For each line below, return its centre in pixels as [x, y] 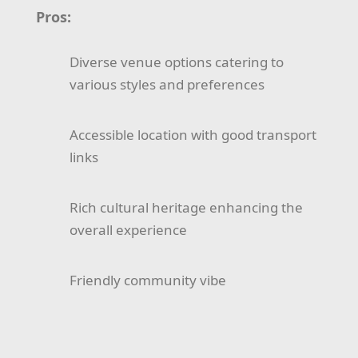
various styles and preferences [167, 85]
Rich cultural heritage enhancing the [187, 208]
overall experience [129, 230]
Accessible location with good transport [193, 135]
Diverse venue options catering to [177, 62]
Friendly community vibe [148, 280]
